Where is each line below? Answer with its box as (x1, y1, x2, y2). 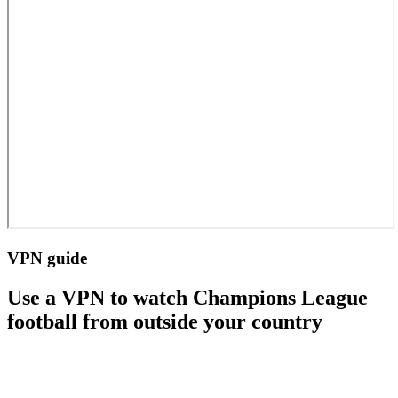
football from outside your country (7, 310, 322, 334)
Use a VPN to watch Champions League (7, 286, 368, 310)
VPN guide (7, 249, 87, 268)
